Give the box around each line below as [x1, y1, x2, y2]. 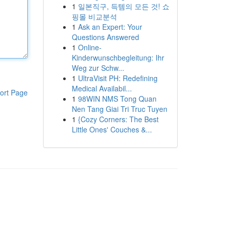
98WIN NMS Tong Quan [78, 93, 157, 104]
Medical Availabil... [71, 83, 132, 93]
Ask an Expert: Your [78, 22, 142, 32]
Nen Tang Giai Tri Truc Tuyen [71, 104, 167, 114]
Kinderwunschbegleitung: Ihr [71, 52, 164, 63]
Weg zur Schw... [71, 63, 124, 73]
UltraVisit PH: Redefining [78, 73, 158, 83]
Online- [78, 42, 102, 52]
